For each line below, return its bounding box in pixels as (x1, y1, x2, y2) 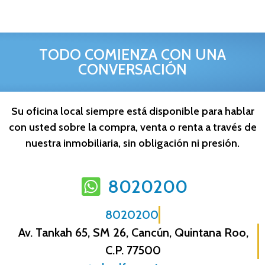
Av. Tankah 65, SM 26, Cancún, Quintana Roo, (18, 225, 248, 240)
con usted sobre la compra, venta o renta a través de (8, 121, 257, 134)
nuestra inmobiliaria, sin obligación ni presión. (25, 137, 240, 150)
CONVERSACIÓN (78, 60, 187, 79)
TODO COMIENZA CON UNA (39, 46, 226, 64)
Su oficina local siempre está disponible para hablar (11, 105, 254, 118)
